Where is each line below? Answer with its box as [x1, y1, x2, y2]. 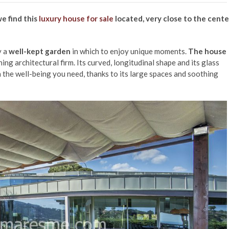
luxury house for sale [39, 14, 113, 24]
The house [188, 47, 226, 56]
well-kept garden [9, 47, 71, 56]
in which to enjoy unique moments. [71, 47, 188, 56]
